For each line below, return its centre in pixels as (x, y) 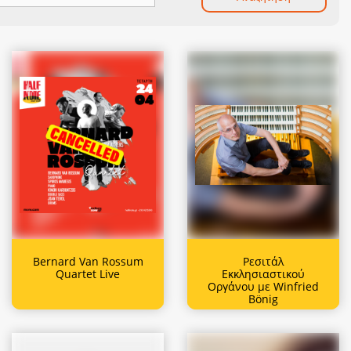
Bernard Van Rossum (88, 261)
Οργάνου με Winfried (263, 286)
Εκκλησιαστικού (263, 273)
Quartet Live (88, 273)
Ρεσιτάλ (263, 261)
